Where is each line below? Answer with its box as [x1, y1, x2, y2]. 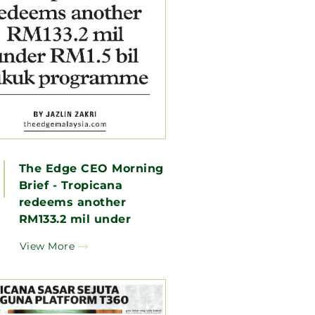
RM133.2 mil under [18, 212, 131, 226]
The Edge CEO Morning [18, 161, 164, 175]
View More [19, 239, 75, 252]
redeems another [18, 195, 127, 209]
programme [18, 245, 92, 259]
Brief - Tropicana [18, 178, 123, 192]
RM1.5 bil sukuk [18, 229, 115, 243]
